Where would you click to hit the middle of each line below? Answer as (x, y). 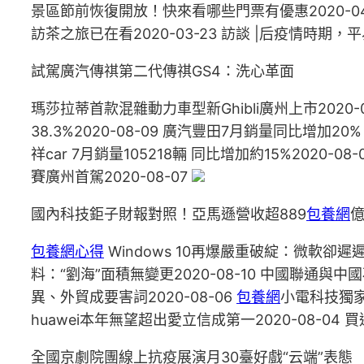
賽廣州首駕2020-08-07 (111, 177)
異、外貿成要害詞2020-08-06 (134, 297)
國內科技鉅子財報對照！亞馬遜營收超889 (169, 214)
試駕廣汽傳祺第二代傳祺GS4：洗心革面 (162, 71)
